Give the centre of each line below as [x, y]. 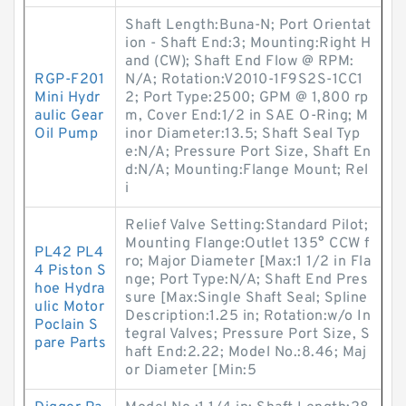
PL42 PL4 [69, 253]
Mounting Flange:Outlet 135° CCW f [247, 244]
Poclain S [67, 325]
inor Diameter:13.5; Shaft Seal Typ [242, 134]
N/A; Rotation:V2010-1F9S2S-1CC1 [244, 80]
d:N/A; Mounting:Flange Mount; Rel [247, 170]
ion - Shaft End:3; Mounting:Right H [248, 43]
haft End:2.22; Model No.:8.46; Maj [246, 353]
